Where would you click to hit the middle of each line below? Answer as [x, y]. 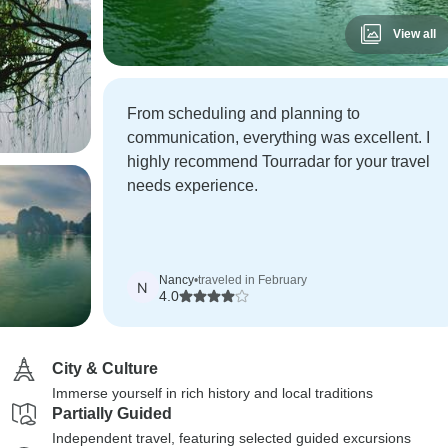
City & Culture [105, 368]
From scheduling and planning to [243, 113]
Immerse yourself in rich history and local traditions [212, 393]
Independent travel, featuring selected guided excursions [231, 438]
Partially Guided [112, 413]
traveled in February [252, 280]
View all [414, 34]
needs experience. [192, 185]
